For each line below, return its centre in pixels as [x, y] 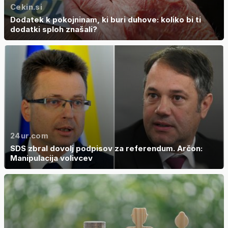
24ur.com [29, 135]
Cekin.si [26, 7]
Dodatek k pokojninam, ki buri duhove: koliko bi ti [106, 19]
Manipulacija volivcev [51, 158]
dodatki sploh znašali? [54, 29]
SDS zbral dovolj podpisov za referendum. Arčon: [106, 148]
